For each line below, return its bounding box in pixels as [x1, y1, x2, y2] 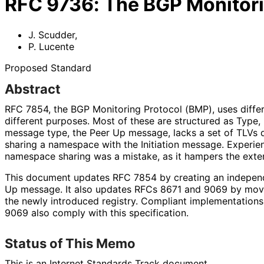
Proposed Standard [5, 61, 91, 74]
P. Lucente [28, 40, 74, 52]
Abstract [5, 81, 61, 97]
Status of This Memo [5, 235, 136, 251]
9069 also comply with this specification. [5, 206, 188, 219]
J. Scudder [28, 28, 75, 41]
